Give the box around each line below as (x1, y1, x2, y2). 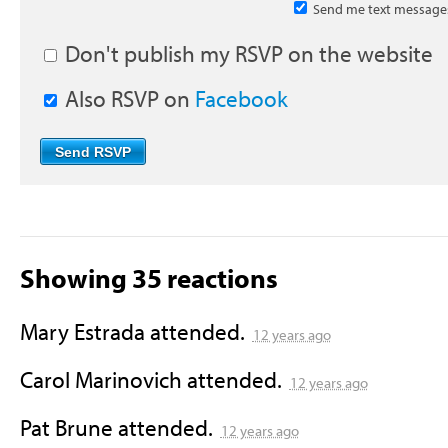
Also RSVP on (59, 83, 195, 113)
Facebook (194, 83, 288, 113)
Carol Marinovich (19, 364, 182, 394)
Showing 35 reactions (19, 259, 278, 295)
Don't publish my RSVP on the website (59, 39, 433, 69)
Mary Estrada (19, 317, 145, 347)
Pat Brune (19, 412, 113, 442)
